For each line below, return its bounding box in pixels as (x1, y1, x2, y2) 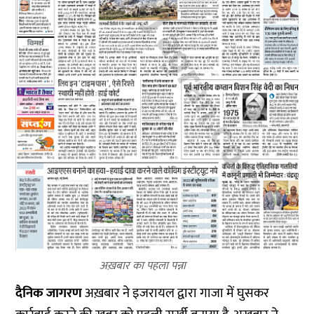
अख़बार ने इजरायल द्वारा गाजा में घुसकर (82, 282, 270, 305)
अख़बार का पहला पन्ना (100, 257, 186, 276)
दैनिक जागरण (15, 282, 83, 305)
